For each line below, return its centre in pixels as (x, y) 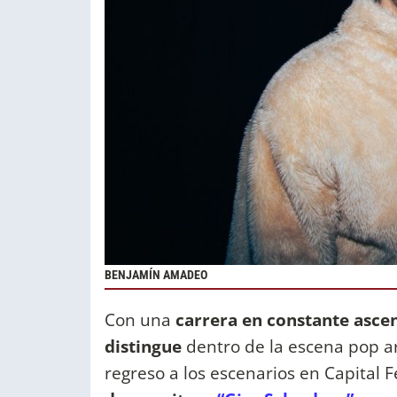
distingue (143, 346)
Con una (140, 320)
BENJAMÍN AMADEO (156, 275)
